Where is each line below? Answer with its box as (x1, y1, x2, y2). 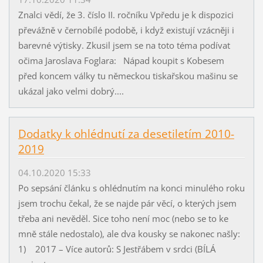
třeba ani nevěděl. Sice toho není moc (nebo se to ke (18, 212, 228, 224)
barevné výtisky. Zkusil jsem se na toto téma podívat (18, 39, 230, 51)
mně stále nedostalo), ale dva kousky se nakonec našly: (18, 227, 240, 240)
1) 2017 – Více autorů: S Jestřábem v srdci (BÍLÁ (18, 242, 215, 255)
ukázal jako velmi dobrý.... (18, 85, 124, 97)
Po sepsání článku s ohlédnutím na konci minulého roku (18, 181, 245, 194)
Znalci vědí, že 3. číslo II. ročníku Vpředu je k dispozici (18, 8, 234, 21)
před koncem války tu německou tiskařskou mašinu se (18, 69, 238, 82)
